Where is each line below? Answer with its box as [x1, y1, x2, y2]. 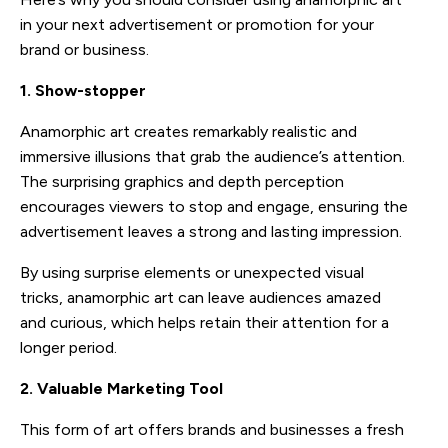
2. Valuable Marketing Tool [20, 378, 223, 398]
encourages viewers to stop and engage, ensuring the [20, 196, 408, 216]
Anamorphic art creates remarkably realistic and [20, 121, 357, 141]
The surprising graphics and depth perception [20, 171, 344, 191]
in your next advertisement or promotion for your [20, 14, 374, 34]
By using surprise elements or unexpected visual [20, 262, 364, 282]
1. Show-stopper [20, 80, 146, 100]
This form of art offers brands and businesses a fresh [20, 419, 404, 439]
